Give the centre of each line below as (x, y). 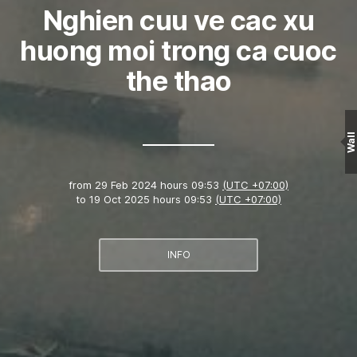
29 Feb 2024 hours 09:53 (157, 185)
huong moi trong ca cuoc (178, 51)
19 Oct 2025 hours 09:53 (151, 200)
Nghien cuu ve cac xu (178, 21)
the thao (178, 81)
